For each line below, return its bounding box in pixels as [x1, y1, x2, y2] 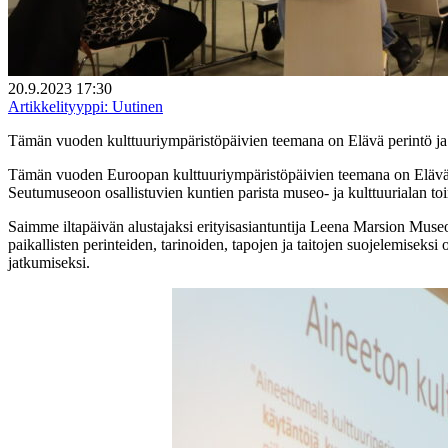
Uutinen [108, 98, 163, 116]
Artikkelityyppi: [8, 98, 108, 116]
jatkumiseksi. [8, 254, 90, 272]
